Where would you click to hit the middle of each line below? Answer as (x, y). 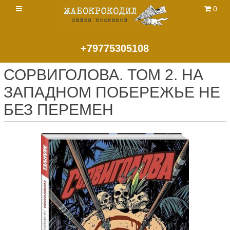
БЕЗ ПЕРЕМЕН (59, 110)
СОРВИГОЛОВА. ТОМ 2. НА (103, 75)
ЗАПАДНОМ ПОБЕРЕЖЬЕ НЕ (112, 92)
